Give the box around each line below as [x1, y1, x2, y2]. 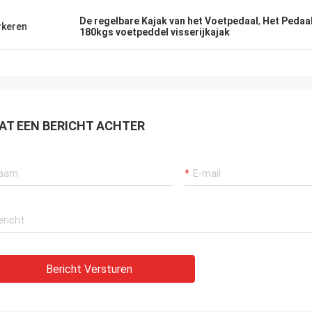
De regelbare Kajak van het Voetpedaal [79, 15, 258, 26]
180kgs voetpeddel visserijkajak [79, 26, 230, 38]
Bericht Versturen [46, 263, 132, 276]
